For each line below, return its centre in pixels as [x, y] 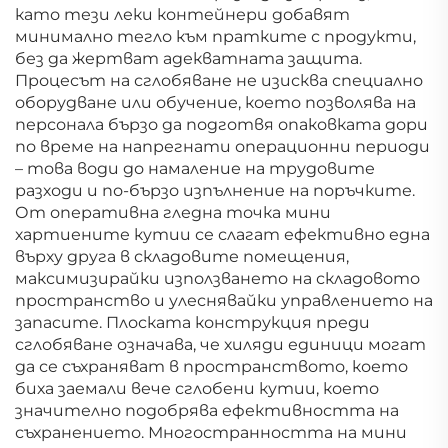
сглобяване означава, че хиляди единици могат [220, 344]
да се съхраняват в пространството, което [211, 366]
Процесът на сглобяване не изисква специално [219, 80]
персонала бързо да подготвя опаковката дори [221, 124]
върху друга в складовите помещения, [182, 256]
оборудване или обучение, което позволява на [215, 102]
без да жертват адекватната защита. [188, 58]
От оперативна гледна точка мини [173, 212]
